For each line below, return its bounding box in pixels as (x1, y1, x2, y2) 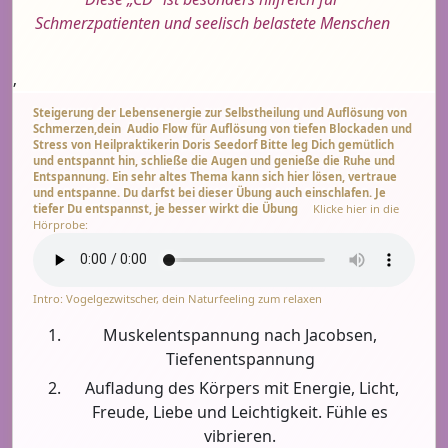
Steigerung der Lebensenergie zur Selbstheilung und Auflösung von (33, 104, 407, 120)
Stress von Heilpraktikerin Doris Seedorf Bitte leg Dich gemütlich (33, 136, 394, 152)
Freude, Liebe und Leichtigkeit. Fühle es (92, 400, 388, 423)
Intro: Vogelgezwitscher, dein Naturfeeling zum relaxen (33, 290, 322, 306)
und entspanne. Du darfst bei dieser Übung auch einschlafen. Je (33, 184, 386, 200)
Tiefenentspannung (165, 347, 315, 370)
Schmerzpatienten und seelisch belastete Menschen (34, 11, 390, 34)
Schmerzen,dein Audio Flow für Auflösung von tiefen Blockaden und (33, 120, 412, 136)
